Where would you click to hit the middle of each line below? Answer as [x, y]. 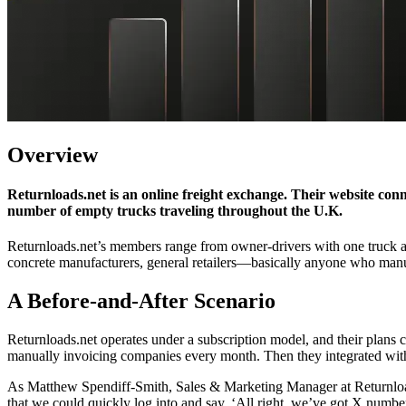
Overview [53, 155]
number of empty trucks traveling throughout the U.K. [175, 211]
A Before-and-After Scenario [141, 301]
